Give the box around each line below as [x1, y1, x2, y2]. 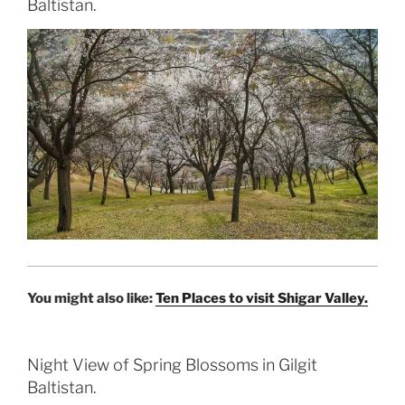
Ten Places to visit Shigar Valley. [155, 289, 368, 306]
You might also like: [27, 289, 155, 306]
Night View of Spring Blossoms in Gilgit [27, 355, 317, 375]
